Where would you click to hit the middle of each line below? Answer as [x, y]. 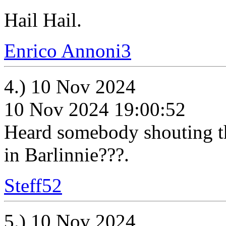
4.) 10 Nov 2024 [70, 87]
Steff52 [33, 185]
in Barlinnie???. [67, 155]
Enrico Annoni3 [68, 51]
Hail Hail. [43, 20]
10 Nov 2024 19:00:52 [95, 109]
